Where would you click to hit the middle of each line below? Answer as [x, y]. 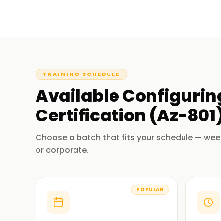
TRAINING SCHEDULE [81, 74]
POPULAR [150, 190]
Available [79, 96]
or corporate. [62, 150]
